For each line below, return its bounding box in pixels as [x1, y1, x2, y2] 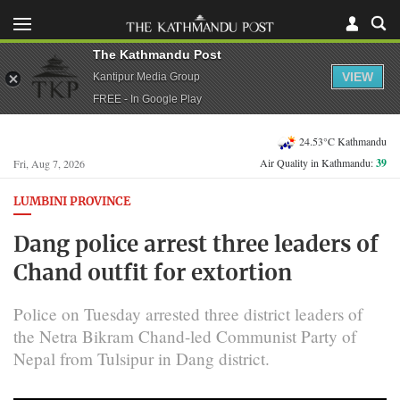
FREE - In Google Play [93, 92, 202, 105]
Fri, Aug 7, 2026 [13, 156, 85, 171]
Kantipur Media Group [93, 70, 200, 83]
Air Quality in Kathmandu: [260, 155, 376, 170]
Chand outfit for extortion [13, 262, 292, 285]
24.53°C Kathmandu [299, 133, 387, 148]
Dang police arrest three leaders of [13, 234, 379, 256]
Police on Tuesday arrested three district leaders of [13, 302, 362, 325]
